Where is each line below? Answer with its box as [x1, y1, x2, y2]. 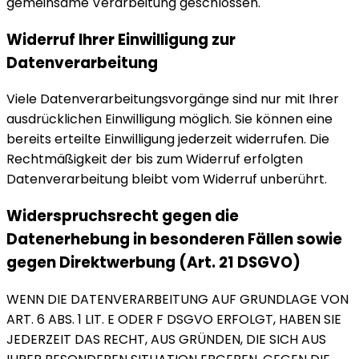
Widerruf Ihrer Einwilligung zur [6, 28, 236, 50]
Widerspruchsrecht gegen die [6, 204, 239, 227]
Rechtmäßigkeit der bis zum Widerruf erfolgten [6, 150, 303, 169]
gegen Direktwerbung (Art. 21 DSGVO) [6, 251, 301, 273]
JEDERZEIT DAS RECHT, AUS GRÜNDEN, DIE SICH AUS [6, 329, 326, 349]
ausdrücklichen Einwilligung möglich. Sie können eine [6, 110, 333, 129]
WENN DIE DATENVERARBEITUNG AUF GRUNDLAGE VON [6, 289, 349, 309]
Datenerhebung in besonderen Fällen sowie [6, 228, 342, 250]
